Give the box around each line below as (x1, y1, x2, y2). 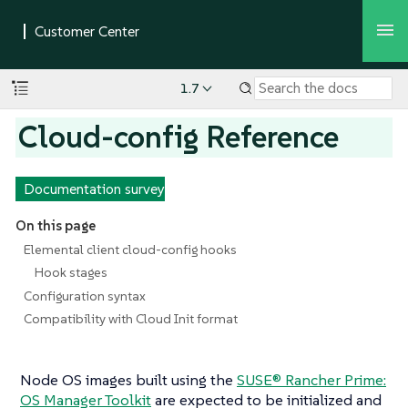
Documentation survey (23, 179, 165, 198)
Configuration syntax (23, 287, 146, 304)
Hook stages (35, 264, 108, 281)
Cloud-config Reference (18, 117, 340, 157)
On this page (15, 217, 96, 235)
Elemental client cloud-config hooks (23, 240, 237, 258)
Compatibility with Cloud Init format (23, 311, 238, 328)
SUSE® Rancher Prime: (237, 370, 386, 390)
